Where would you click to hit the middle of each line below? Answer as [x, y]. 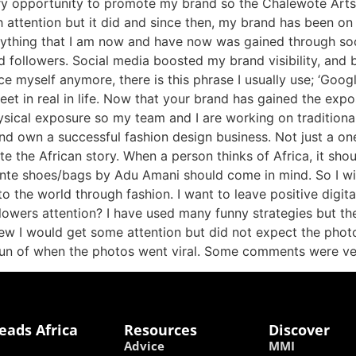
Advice [144, 346]
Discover [299, 330]
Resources [160, 330]
